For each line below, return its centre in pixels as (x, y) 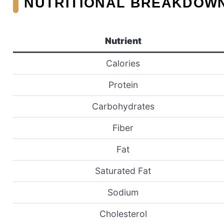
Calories (123, 63)
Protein (123, 84)
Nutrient (123, 40)
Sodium (123, 192)
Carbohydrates (123, 106)
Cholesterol (123, 213)
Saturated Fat (123, 170)
